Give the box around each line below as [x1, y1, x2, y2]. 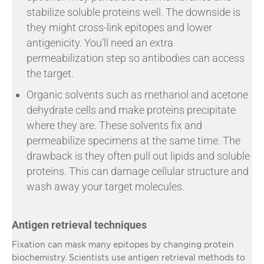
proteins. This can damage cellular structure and [27, 164, 249, 177]
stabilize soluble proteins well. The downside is [27, 5, 240, 18]
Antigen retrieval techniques [12, 218, 147, 231]
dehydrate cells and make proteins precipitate [27, 103, 236, 116]
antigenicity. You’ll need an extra [27, 36, 173, 49]
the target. [27, 67, 74, 80]
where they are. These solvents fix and [27, 118, 202, 131]
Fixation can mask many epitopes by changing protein [12, 239, 234, 249]
